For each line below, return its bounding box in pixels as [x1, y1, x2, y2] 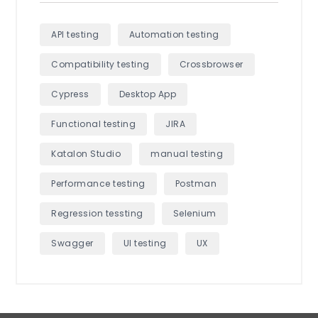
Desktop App [119, 87, 177, 100]
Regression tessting [51, 207, 143, 219]
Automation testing [128, 28, 219, 40]
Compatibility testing [51, 57, 150, 70]
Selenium [172, 207, 216, 219]
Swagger [51, 236, 94, 249]
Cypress [51, 87, 89, 100]
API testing [51, 28, 99, 40]
